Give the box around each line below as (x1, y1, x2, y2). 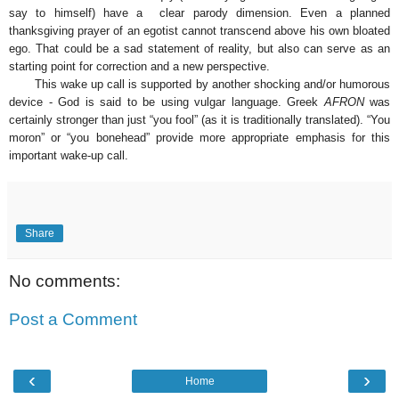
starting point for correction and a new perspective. (9, 59, 270, 73)
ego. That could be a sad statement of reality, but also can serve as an (9, 41, 390, 55)
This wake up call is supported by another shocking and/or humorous (9, 77, 390, 91)
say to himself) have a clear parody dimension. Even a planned (9, 5, 390, 20)
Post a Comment (9, 310, 137, 330)
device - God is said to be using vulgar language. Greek (9, 94, 324, 109)
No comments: (9, 271, 120, 290)
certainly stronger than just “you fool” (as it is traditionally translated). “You (9, 112, 390, 126)
